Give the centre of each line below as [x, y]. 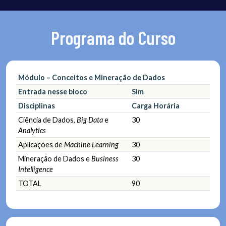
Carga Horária [156, 105]
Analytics [32, 130]
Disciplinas [37, 105]
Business [105, 158]
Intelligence [36, 169]
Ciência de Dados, [47, 120]
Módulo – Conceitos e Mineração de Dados [92, 77]
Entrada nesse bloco [53, 91]
